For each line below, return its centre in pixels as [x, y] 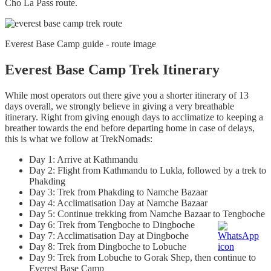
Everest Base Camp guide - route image [80, 44]
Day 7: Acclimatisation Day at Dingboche [109, 235]
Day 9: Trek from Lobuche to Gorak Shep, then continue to [142, 257]
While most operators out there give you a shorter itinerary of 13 [127, 95]
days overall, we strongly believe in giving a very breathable [119, 106]
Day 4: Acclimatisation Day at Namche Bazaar [118, 203]
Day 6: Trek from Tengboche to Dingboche [112, 224]
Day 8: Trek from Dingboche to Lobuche [108, 246]
